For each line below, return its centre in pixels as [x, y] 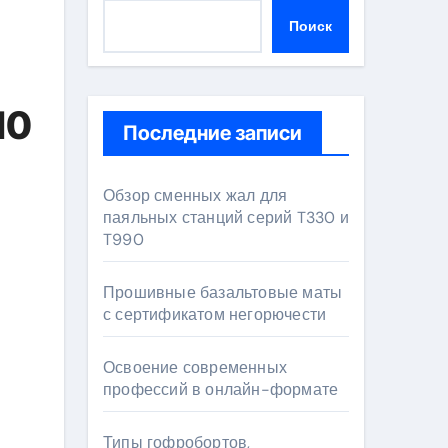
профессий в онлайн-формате [221, 389]
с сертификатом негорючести [215, 314]
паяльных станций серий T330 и [226, 217]
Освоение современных [195, 367]
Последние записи [212, 133]
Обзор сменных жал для [195, 195]
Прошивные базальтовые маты [223, 292]
